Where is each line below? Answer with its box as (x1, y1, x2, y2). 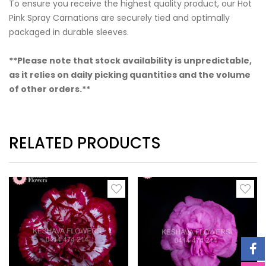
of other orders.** (9, 83, 90, 96)
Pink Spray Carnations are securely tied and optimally (9, 12, 230, 24)
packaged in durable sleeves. (9, 26, 129, 39)
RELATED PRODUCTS (9, 132, 161, 154)
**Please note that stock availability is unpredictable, (9, 55, 252, 67)
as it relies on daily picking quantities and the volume (9, 69, 251, 81)
